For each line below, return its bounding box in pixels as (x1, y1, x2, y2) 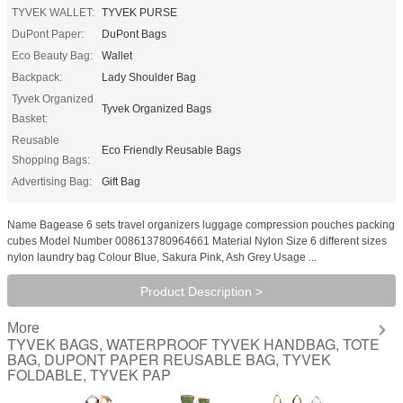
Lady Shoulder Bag (102, 70, 196, 84)
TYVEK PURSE (102, 5, 177, 19)
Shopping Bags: (12, 153, 90, 166)
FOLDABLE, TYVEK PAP (7, 363, 171, 385)
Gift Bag (102, 175, 140, 188)
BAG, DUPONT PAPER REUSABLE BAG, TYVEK (7, 348, 331, 370)
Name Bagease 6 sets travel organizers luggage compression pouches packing (7, 218, 395, 231)
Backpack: (12, 70, 62, 84)
